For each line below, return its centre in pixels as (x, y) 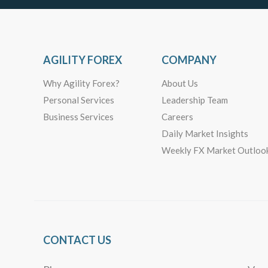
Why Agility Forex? (81, 83)
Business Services (78, 117)
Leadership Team (194, 100)
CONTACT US (77, 240)
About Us (179, 83)
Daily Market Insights (205, 134)
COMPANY (189, 60)
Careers (177, 117)
